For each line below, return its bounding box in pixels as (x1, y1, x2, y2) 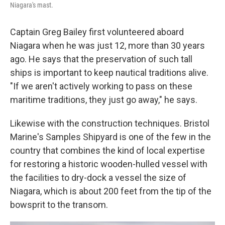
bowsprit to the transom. (10, 199, 108, 210)
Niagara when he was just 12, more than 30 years (10, 40, 205, 51)
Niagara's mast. (10, 1, 53, 9)
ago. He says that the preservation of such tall (10, 54, 192, 64)
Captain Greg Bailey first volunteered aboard (10, 27, 184, 37)
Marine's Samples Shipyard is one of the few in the (10, 132, 211, 142)
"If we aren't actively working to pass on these (10, 81, 192, 91)
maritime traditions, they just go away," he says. (10, 94, 197, 105)
